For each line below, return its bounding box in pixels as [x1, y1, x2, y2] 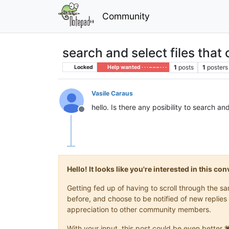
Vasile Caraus [91, 89, 133, 97]
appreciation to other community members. [67, 204, 211, 214]
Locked [73, 63, 93, 71]
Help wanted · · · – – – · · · [106, 63, 167, 71]
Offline [81, 109, 106, 120]
